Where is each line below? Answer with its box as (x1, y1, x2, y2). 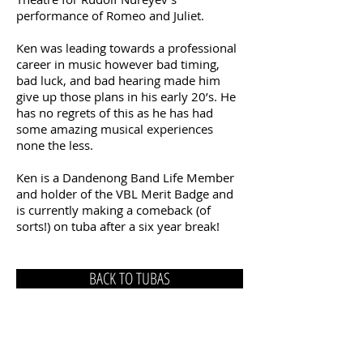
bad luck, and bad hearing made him (16, 72, 220, 88)
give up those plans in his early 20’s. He (16, 88, 236, 105)
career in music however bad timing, (16, 56, 220, 72)
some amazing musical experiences (16, 121, 213, 137)
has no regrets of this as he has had (16, 105, 213, 121)
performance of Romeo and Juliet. (16, 7, 204, 23)
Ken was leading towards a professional (16, 40, 237, 56)
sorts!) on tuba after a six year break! (16, 218, 220, 234)
